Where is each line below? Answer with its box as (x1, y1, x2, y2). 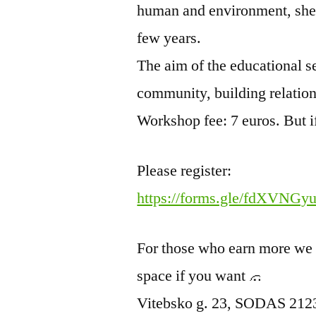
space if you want (137, 265, 250, 286)
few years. (137, 28, 202, 48)
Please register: (137, 160, 232, 181)
